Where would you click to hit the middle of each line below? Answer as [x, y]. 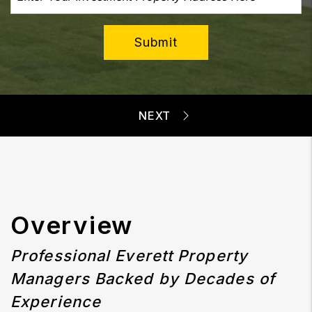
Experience [56, 302]
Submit [156, 42]
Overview [72, 225]
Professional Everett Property [129, 256]
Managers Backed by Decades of [143, 279]
